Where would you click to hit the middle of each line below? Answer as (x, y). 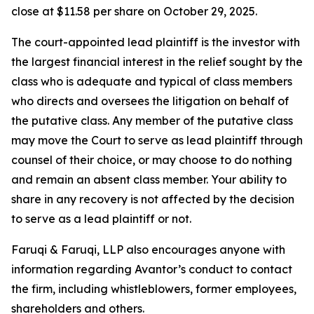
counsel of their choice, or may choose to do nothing (152, 160)
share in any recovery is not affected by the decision (153, 199)
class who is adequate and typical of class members (152, 82)
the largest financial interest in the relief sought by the (157, 62)
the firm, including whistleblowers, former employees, (154, 289)
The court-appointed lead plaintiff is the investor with (156, 42)
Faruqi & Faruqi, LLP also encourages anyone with (148, 250)
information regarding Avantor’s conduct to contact (152, 269)
